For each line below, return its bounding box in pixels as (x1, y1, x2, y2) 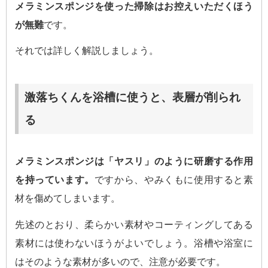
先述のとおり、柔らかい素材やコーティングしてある (15, 220, 253, 230)
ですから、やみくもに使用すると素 (94, 175, 254, 185)
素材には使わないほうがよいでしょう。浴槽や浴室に (15, 238, 253, 249)
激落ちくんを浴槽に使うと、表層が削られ (25, 91, 240, 104)
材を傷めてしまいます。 (15, 193, 120, 204)
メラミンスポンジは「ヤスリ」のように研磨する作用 (15, 156, 253, 167)
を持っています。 (15, 175, 95, 185)
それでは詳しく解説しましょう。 (15, 45, 159, 56)
